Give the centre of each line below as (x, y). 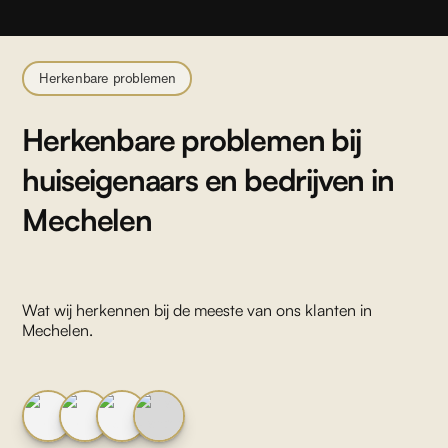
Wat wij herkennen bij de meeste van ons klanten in (197, 310)
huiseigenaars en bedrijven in (208, 180)
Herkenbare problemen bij (191, 140)
